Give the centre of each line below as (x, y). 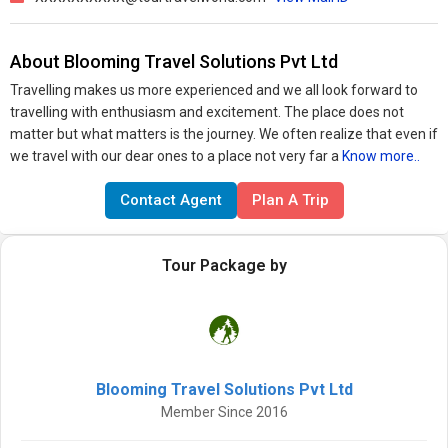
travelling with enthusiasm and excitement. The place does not (207, 112)
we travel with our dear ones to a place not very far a (176, 156)
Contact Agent (170, 200)
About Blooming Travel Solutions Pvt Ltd (174, 61)
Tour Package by (224, 265)
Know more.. (381, 156)
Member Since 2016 (224, 412)
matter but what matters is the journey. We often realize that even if (224, 134)
